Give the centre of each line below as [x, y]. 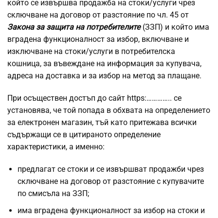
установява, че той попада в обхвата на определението [109, 110]
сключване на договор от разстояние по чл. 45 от [98, 15]
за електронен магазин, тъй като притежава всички [102, 123]
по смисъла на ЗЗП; [53, 194]
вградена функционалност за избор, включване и [98, 39]
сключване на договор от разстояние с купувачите [111, 182]
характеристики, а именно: [56, 147]
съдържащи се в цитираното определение [84, 135]
